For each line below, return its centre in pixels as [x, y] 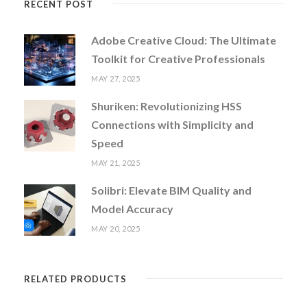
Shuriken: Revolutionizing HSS [167, 106]
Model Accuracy [132, 209]
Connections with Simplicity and [172, 124]
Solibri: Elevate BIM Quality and [171, 190]
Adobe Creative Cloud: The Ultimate [184, 40]
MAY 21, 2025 [115, 163]
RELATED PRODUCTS [75, 279]
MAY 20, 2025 [115, 229]
